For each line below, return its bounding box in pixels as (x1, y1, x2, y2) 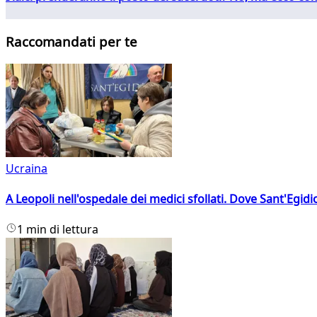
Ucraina (6, 160, 47, 176)
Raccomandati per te (6, 33, 137, 51)
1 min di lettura (17, 221, 98, 238)
